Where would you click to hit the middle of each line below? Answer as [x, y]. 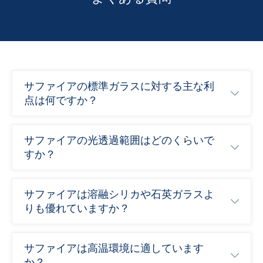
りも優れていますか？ [77, 208]
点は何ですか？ [61, 100]
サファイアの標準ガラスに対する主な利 [119, 86]
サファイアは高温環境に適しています [114, 248]
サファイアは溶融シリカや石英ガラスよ [119, 194]
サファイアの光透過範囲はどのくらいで [119, 140]
